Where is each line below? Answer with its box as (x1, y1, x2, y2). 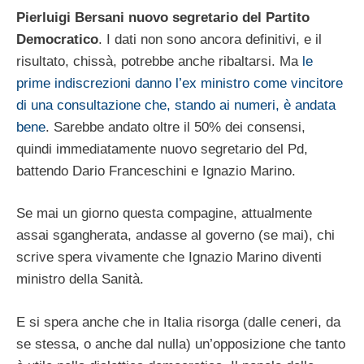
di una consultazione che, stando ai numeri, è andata (16, 97, 336, 113)
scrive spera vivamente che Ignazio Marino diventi (16, 249, 322, 266)
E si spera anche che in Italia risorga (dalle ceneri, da (16, 314, 340, 330)
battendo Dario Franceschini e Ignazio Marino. (16, 162, 296, 179)
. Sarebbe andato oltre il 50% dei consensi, (45, 119, 310, 135)
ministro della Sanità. (16, 271, 144, 288)
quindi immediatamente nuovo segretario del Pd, (16, 141, 308, 157)
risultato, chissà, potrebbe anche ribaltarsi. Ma (16, 53, 302, 69)
